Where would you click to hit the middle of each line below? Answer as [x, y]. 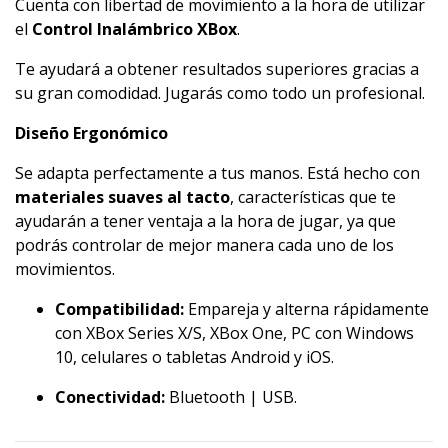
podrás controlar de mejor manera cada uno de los [204, 245]
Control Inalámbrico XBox [134, 29]
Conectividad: [110, 397]
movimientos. [65, 269]
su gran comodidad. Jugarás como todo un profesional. [220, 93]
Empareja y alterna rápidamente [306, 309]
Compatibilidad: [119, 309]
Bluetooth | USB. [231, 397]
